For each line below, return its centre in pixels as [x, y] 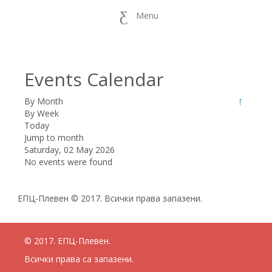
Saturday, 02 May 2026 [70, 150]
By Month [44, 101]
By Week [42, 113]
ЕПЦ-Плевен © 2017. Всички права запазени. [109, 198]
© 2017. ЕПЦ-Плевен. [67, 241]
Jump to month [54, 138]
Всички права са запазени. [79, 259]
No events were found [68, 162]
